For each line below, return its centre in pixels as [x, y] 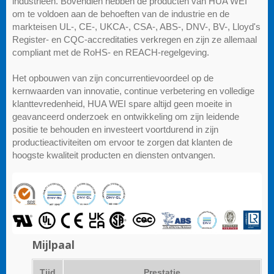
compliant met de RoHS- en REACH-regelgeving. [111, 52]
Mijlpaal [53, 244]
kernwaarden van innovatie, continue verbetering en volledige [133, 91]
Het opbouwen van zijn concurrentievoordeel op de [113, 78]
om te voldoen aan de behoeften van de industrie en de [121, 13]
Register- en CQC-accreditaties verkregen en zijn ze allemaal [135, 39]
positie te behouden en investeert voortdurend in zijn [115, 129]
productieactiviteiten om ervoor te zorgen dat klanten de [122, 142]
